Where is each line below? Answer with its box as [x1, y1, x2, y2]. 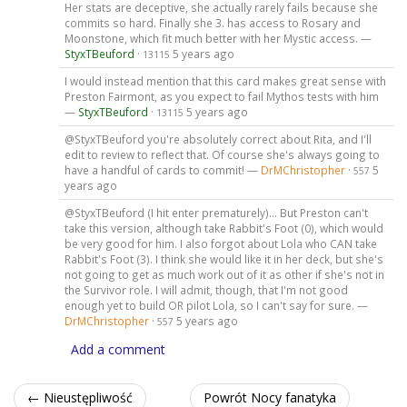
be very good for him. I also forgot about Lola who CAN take [64, 235, 377, 251]
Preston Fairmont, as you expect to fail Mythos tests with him [64, 88, 379, 104]
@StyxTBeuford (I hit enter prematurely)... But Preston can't [64, 204, 368, 220]
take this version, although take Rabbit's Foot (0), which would [64, 220, 383, 235]
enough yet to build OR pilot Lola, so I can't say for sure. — [64, 297, 368, 313]
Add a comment [71, 340, 165, 358]
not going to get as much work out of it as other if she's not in [64, 266, 384, 282]
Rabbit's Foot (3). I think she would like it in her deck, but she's [64, 251, 383, 266]
